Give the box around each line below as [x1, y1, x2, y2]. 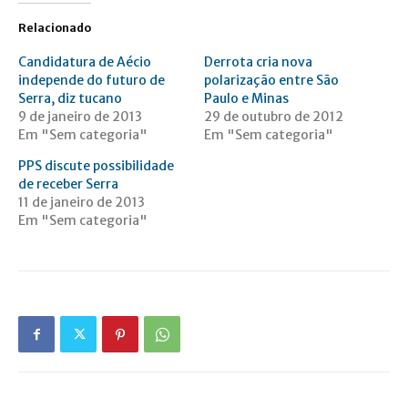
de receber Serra [18, 176, 118, 193]
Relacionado [18, 21, 91, 36]
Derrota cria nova [204, 54, 312, 71]
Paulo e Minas [204, 90, 289, 107]
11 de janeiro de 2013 [18, 194, 145, 211]
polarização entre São [204, 72, 339, 89]
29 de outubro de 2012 [204, 108, 343, 126]
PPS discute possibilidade [18, 158, 174, 175]
